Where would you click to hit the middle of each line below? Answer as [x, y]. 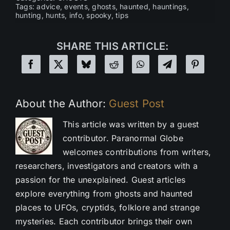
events [76, 6]
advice [48, 6]
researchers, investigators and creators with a [107, 166]
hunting [28, 15]
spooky [99, 15]
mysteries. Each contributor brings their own [104, 221]
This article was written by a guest [131, 124]
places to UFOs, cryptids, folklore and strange [108, 207]
